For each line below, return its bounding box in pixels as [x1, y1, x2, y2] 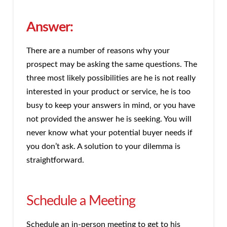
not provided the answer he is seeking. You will [26, 115, 192, 124]
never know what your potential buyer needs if [26, 129, 193, 137]
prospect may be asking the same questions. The [26, 60, 197, 69]
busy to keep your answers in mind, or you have [26, 101, 195, 110]
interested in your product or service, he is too [26, 88, 191, 96]
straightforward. [26, 156, 84, 165]
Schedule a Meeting [26, 194, 135, 208]
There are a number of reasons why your [26, 47, 170, 55]
